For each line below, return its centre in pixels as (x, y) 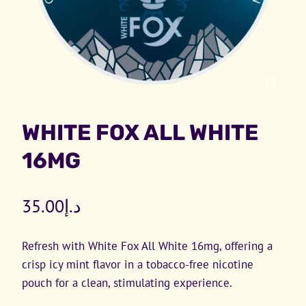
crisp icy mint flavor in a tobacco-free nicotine (138, 264)
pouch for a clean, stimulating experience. (127, 283)
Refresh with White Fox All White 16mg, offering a (147, 246)
